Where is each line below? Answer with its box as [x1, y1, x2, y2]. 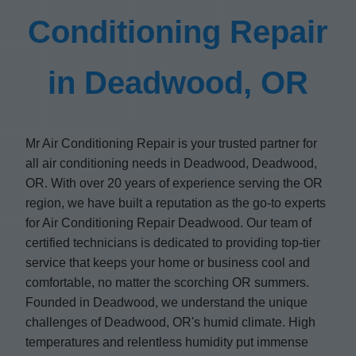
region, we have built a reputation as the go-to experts [25, 196, 326, 210]
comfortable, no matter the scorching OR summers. [25, 276, 309, 289]
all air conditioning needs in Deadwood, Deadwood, [25, 157, 317, 170]
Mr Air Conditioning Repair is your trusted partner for [25, 137, 317, 150]
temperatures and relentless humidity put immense [25, 335, 308, 349]
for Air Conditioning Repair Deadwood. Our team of [25, 216, 311, 230]
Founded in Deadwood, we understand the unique [25, 296, 308, 309]
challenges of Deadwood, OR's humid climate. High [25, 315, 315, 329]
